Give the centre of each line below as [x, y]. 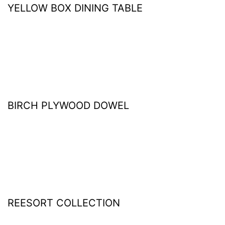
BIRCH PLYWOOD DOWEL [68, 105]
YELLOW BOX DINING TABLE [75, 8]
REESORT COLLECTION [64, 203]
